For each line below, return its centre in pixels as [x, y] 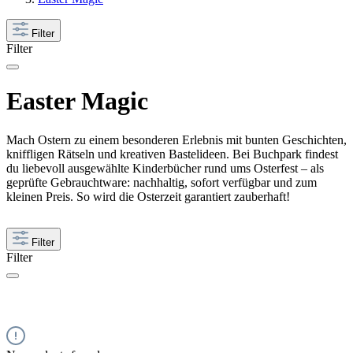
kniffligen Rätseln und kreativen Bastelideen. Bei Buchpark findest [172, 154]
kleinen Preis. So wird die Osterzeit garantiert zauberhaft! [148, 196]
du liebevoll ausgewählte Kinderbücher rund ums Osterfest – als [165, 168]
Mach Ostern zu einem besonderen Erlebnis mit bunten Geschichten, [176, 139]
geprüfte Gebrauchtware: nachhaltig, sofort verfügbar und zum [162, 182]
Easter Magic [77, 101]
